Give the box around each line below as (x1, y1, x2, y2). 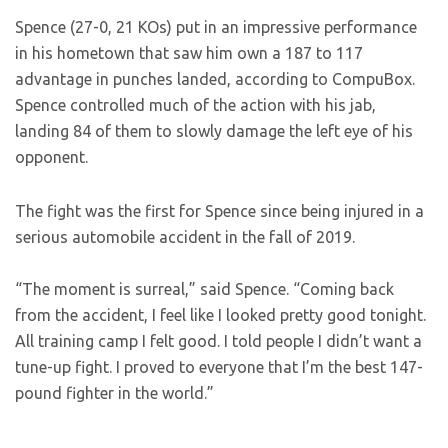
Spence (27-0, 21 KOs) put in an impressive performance (15, 18, 417, 36)
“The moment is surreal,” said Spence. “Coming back (15, 280, 394, 298)
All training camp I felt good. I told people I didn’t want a (15, 332, 422, 350)
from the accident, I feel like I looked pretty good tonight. (15, 306, 426, 324)
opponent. (15, 148, 88, 166)
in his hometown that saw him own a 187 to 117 (15, 44, 363, 62)
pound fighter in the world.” (15, 384, 214, 402)
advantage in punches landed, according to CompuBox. (15, 70, 415, 88)
